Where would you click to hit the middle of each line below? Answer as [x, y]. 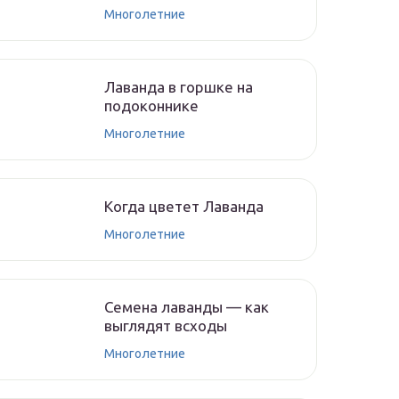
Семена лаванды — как [187, 307]
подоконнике [151, 106]
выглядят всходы [166, 326]
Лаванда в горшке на [179, 87]
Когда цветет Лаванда [184, 206]
